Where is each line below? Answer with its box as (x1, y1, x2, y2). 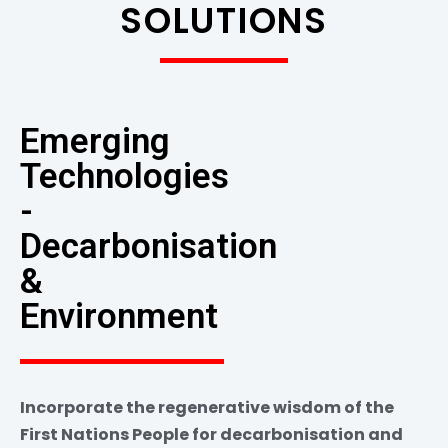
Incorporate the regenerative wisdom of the (20, 396, 394, 420)
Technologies (20, 156, 229, 198)
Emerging (20, 121, 170, 163)
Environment (20, 296, 218, 338)
